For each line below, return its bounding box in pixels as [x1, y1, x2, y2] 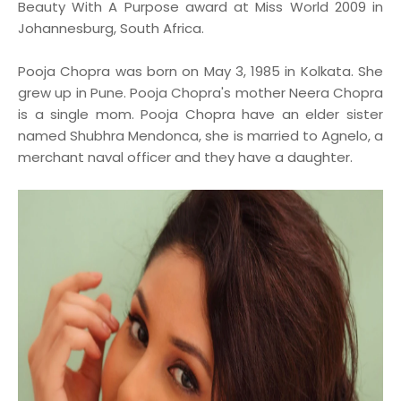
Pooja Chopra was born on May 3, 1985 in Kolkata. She [18, 62, 383, 81]
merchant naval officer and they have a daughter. [18, 148, 353, 166]
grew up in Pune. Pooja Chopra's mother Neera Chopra [18, 83, 383, 102]
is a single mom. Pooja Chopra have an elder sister [18, 105, 383, 124]
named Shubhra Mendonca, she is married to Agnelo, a [18, 126, 383, 145]
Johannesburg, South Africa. [18, 19, 204, 38]
